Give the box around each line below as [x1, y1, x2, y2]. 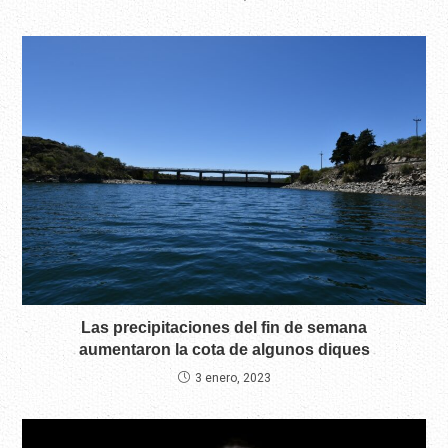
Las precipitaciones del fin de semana [81, 318, 367, 336]
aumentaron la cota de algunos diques [78, 340, 370, 358]
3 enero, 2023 [194, 370, 271, 385]
